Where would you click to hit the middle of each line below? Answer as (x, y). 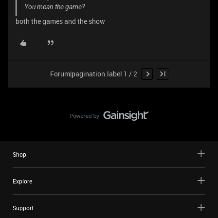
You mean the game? (54, 7)
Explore (22, 181)
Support (23, 208)
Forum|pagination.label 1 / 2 (93, 74)
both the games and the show (60, 21)
